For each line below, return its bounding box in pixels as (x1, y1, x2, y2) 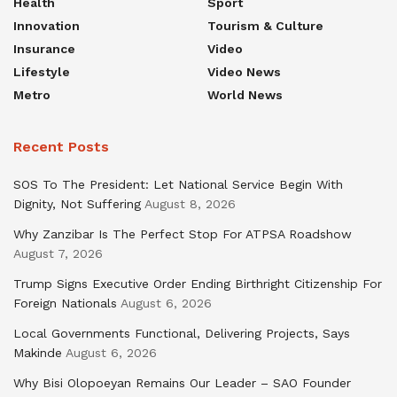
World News (207, 87, 283, 102)
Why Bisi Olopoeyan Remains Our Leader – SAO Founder (13, 375, 351, 390)
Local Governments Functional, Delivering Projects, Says (13, 325, 350, 340)
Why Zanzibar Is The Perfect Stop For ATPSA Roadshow (13, 226, 352, 241)
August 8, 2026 (144, 196, 236, 211)
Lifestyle (13, 64, 70, 79)
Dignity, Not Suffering (13, 196, 141, 211)
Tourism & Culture (207, 18, 323, 33)
